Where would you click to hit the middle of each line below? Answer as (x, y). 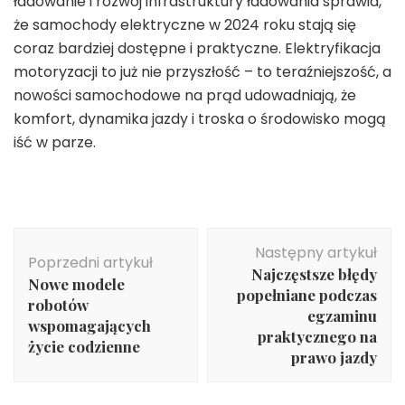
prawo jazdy (334, 357)
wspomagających (89, 325)
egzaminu (342, 315)
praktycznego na (317, 336)
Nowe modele (76, 283)
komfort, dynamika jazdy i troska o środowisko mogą (200, 118)
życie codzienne (84, 346)
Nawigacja (74, 238)
